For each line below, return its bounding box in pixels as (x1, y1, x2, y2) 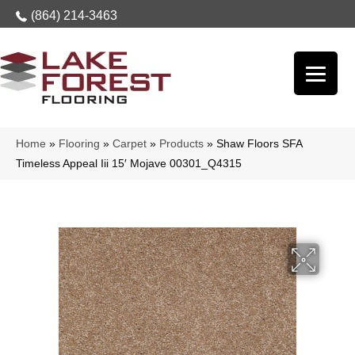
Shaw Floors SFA (216, 138, 302, 150)
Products (159, 138, 204, 150)
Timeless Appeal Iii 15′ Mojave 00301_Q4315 (16, 158, 242, 170)
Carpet (113, 138, 147, 150)
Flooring (59, 138, 100, 150)
